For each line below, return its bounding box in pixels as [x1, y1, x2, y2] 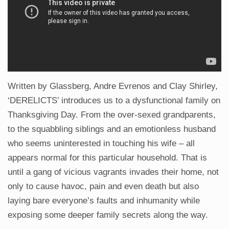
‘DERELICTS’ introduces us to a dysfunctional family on [8, 96, 220, 106]
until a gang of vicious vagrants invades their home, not [8, 167, 219, 177]
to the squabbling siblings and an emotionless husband [8, 124, 216, 134]
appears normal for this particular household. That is [8, 153, 207, 163]
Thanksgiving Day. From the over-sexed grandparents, [8, 110, 216, 120]
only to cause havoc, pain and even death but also [8, 181, 199, 192]
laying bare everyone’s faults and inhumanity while [8, 196, 200, 206]
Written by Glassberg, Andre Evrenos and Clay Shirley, [8, 81, 218, 91]
